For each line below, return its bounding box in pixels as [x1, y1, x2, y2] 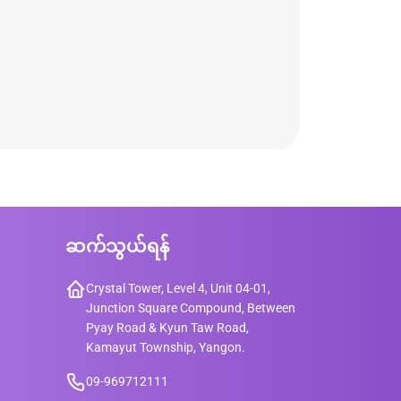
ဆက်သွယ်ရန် [65, 235, 169, 258]
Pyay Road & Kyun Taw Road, [86, 320, 249, 336]
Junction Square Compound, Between [86, 301, 295, 316]
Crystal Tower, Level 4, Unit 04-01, [86, 281, 270, 296]
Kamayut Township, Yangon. [86, 340, 245, 355]
